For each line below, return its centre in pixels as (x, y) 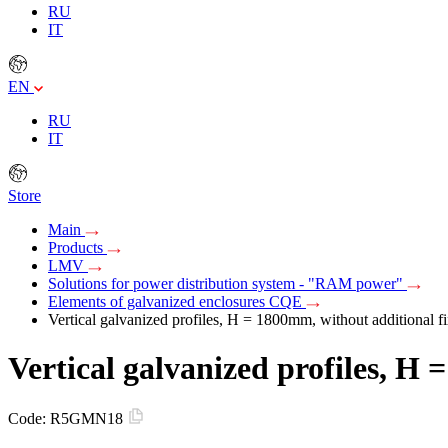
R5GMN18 (88, 419)
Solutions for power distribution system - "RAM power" (227, 283)
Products (77, 247)
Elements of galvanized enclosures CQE (177, 301)
